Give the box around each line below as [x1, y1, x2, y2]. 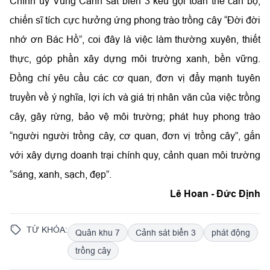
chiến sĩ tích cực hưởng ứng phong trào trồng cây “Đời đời [10, 14, 260, 25]
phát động [212, 227, 250, 237]
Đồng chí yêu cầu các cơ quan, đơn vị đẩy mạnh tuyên [10, 72, 260, 83]
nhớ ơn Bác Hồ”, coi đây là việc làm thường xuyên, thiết [10, 33, 260, 45]
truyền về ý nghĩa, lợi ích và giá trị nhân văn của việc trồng [10, 91, 260, 102]
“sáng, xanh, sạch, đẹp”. [10, 168, 111, 180]
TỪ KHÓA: [27, 224, 67, 234]
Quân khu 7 [75, 227, 120, 237]
